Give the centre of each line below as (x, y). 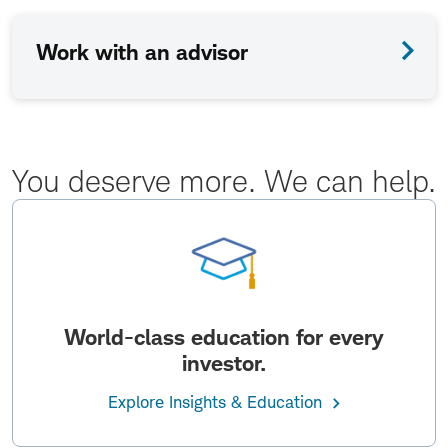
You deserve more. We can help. (224, 181)
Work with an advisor (142, 52)
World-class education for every (224, 337)
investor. (224, 363)
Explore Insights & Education (215, 402)
